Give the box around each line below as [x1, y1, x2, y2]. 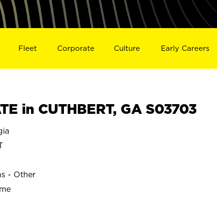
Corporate [57, 44, 94, 52]
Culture [114, 44, 140, 52]
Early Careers [161, 44, 210, 52]
